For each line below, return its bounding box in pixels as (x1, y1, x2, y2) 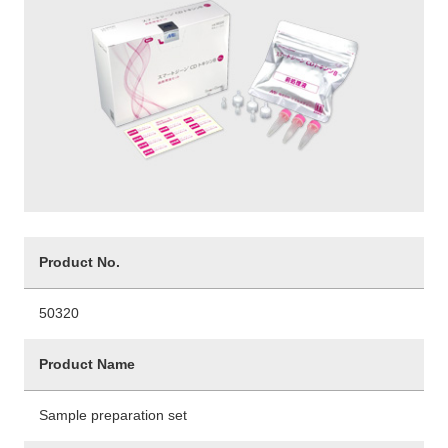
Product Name (39, 355, 135, 372)
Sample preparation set (39, 406, 187, 423)
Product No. (39, 253, 120, 270)
